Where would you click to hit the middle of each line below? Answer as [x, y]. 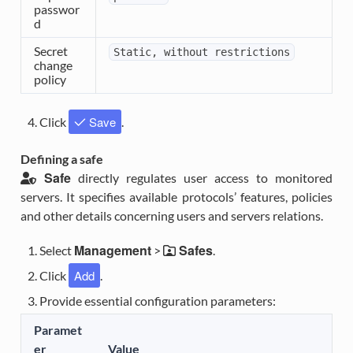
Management [112, 251]
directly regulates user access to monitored [202, 178]
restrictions [252, 52]
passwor [56, 9]
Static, [135, 52]
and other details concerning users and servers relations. [171, 216]
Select [56, 251]
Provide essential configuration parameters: [157, 301]
